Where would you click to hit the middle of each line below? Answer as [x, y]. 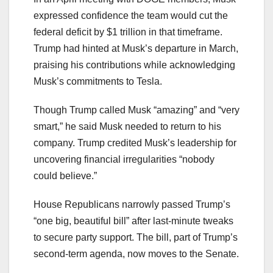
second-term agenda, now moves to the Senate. [136, 253]
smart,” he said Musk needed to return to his [127, 126]
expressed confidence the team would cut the [131, 15]
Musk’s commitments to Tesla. [98, 81]
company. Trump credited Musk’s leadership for [135, 143]
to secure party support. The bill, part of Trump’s [136, 237]
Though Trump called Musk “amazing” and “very [136, 110]
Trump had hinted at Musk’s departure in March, [136, 48]
